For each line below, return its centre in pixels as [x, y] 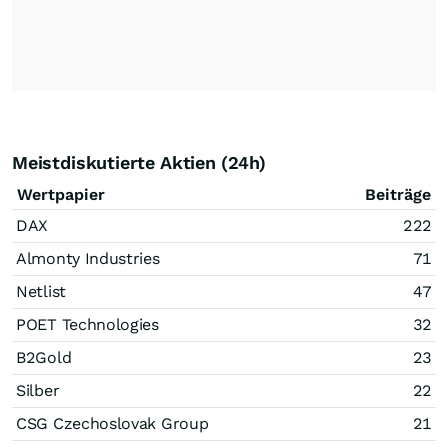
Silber [38, 390]
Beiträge [398, 194]
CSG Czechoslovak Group [112, 423]
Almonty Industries [88, 258]
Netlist [41, 291]
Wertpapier [61, 194]
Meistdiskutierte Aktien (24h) [139, 162]
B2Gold [44, 357]
